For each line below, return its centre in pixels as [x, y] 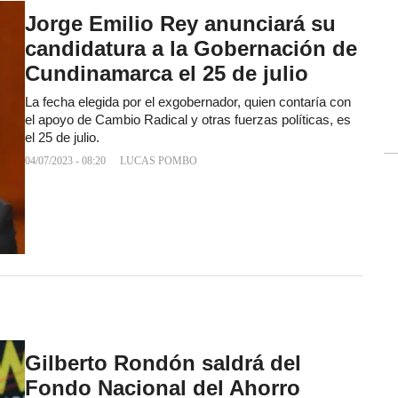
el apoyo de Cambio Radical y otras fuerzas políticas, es [188, 120]
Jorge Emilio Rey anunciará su [180, 24]
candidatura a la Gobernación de [191, 49]
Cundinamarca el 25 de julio [167, 74]
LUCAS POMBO [159, 161]
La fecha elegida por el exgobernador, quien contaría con [188, 103]
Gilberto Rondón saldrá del [163, 363]
